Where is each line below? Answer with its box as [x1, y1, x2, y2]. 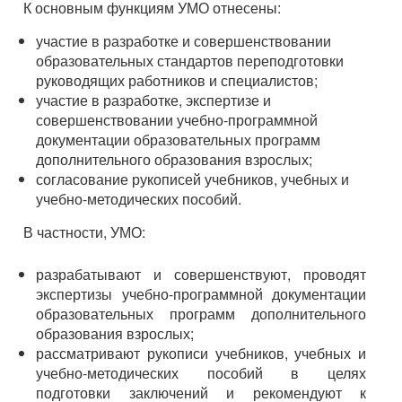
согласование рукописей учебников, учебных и [36, 168, 349, 189]
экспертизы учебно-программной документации [36, 283, 366, 304]
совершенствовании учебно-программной [36, 109, 318, 130]
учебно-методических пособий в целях [36, 362, 366, 383]
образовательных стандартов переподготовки [36, 49, 344, 71]
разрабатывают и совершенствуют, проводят [36, 263, 366, 284]
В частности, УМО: [23, 221, 145, 242]
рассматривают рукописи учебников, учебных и [36, 342, 366, 363]
